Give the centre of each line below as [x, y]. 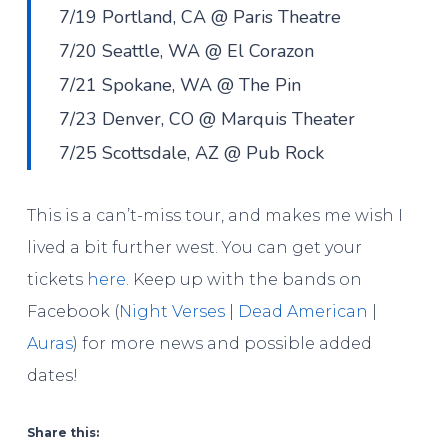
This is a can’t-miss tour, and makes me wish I [214, 215]
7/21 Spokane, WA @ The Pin [180, 84]
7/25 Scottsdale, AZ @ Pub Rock [192, 152]
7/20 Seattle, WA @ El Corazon [187, 50]
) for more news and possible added [222, 343]
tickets [56, 279]
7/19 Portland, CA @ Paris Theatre [200, 16]
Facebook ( [72, 311]
